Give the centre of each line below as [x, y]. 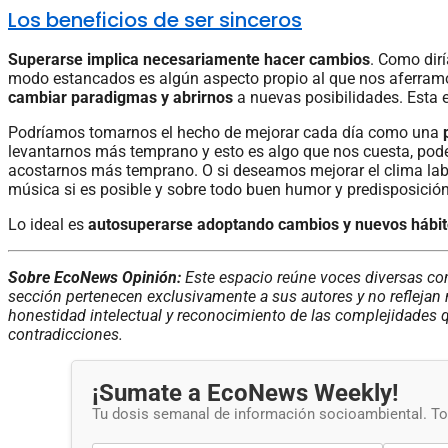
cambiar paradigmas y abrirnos [122, 98]
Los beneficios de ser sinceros [155, 20]
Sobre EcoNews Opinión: [96, 278]
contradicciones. [65, 335]
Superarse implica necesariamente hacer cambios [189, 60]
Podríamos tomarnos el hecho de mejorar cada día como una [225, 133]
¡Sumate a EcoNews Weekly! [245, 393]
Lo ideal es [48, 225]
